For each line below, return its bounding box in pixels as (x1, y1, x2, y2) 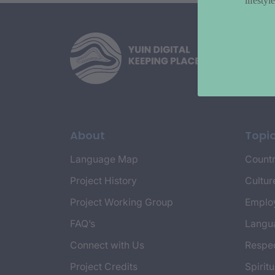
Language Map (70, 153, 138, 165)
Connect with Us (70, 239, 144, 251)
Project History (70, 174, 137, 187)
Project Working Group (70, 196, 173, 208)
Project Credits (70, 260, 137, 273)
